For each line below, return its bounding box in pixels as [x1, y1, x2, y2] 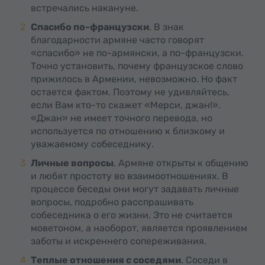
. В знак [149, 21, 184, 33]
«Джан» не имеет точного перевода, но [31, 112, 212, 124]
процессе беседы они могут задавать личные [31, 183, 239, 195]
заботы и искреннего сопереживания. [31, 235, 206, 247]
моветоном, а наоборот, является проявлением [31, 222, 247, 234]
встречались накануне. [31, 2, 138, 14]
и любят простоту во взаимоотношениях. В [31, 170, 228, 182]
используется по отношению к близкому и [31, 125, 225, 137]
